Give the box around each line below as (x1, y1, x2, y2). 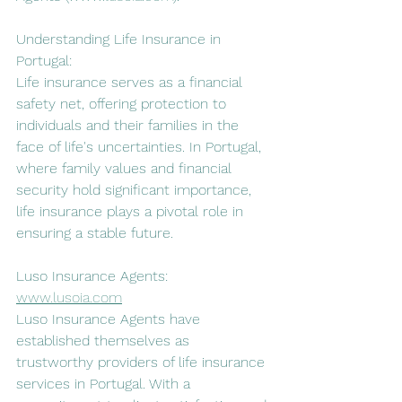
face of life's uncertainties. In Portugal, (16, 137, 266, 155)
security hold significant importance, (16, 180, 256, 198)
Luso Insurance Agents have (16, 310, 205, 328)
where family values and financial (16, 159, 236, 177)
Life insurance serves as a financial (16, 73, 247, 91)
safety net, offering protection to (16, 94, 231, 112)
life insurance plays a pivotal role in (16, 202, 248, 220)
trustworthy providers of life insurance (16, 353, 269, 371)
